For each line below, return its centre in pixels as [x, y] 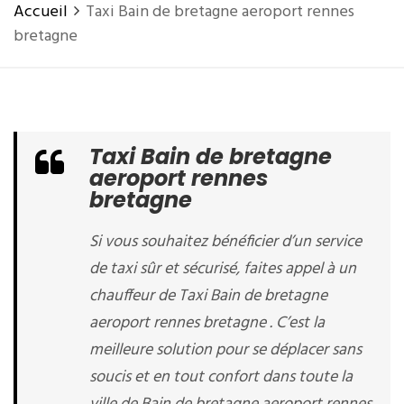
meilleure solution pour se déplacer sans [225, 350]
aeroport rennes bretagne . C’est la [207, 323]
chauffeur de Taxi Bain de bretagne [208, 296]
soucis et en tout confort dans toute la [221, 377]
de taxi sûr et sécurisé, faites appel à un [223, 269]
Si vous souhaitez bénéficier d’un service [225, 242]
